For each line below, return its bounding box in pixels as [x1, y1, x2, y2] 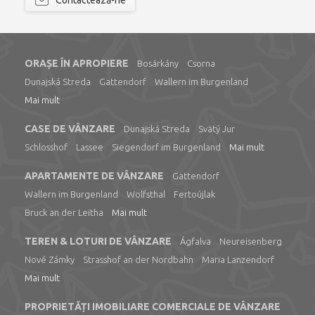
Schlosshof [25, 142, 67, 152]
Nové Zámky [25, 255, 75, 264]
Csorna [187, 58, 215, 68]
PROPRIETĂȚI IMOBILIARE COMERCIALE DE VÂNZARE [25, 301, 281, 312]
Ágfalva [180, 236, 211, 246]
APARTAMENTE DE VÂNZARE [25, 170, 164, 181]
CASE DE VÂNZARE [25, 123, 115, 134]
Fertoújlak [174, 189, 215, 199]
